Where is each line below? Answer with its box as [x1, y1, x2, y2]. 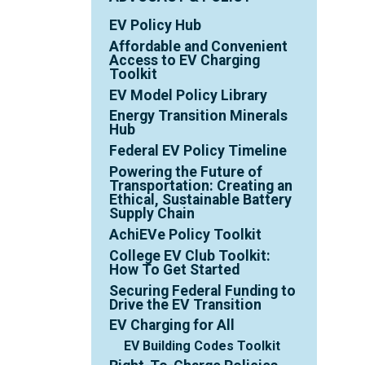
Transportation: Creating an [109, 178, 293, 195]
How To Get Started [109, 261, 240, 278]
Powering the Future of [109, 164, 263, 181]
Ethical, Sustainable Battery [109, 191, 292, 209]
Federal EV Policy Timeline [109, 143, 288, 160]
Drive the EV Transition [109, 296, 262, 313]
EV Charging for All [109, 317, 235, 334]
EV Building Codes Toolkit [123, 338, 280, 354]
